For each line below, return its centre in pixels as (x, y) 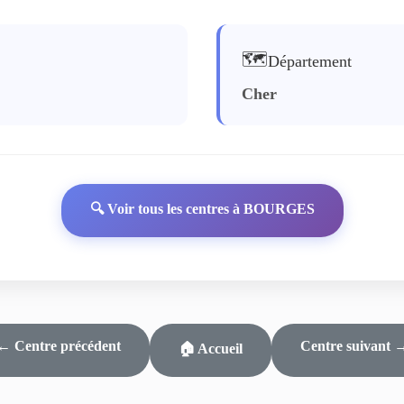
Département (310, 61)
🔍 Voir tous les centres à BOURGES (202, 209)
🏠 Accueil (210, 349)
